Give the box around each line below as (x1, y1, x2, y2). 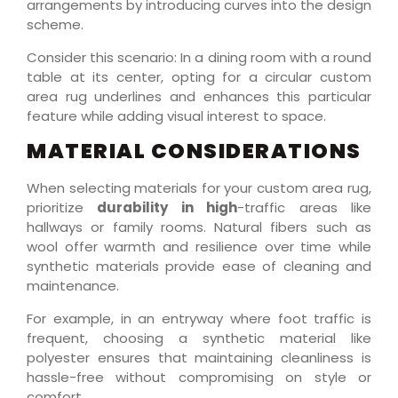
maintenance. (27, 276, 119, 296)
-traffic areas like (237, 198, 372, 218)
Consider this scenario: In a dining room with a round (27, 47, 371, 67)
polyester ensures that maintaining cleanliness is (27, 347, 371, 367)
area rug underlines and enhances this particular (27, 86, 371, 106)
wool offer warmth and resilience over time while (27, 237, 371, 257)
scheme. (27, 15, 84, 35)
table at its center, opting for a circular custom (27, 67, 371, 86)
